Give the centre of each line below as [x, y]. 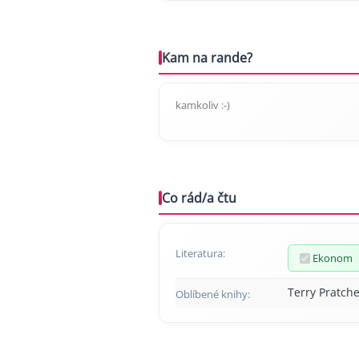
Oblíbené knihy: [213, 294]
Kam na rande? [207, 58]
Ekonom [333, 258]
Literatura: [200, 253]
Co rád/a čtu [199, 198]
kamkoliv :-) [203, 105]
